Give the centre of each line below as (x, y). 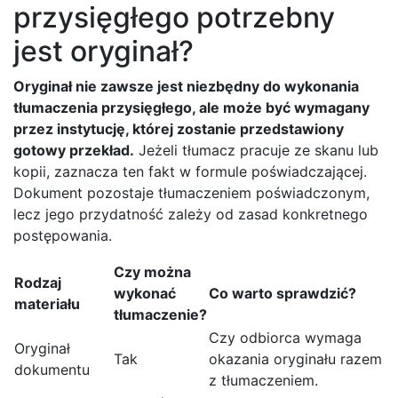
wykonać (145, 294)
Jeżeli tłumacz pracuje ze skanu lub (256, 151)
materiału (47, 304)
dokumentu (52, 370)
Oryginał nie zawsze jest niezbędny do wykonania (186, 87)
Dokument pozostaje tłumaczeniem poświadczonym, (191, 193)
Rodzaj (38, 283)
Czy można (152, 272)
